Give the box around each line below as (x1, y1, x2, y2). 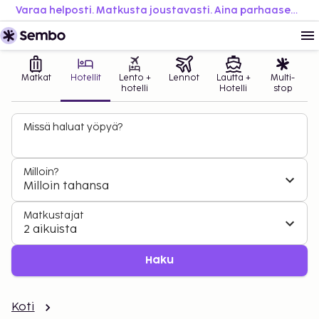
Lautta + (216, 73, 251, 83)
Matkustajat (23, 209, 84, 221)
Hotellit (70, 73, 101, 83)
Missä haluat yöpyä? (23, 121, 122, 133)
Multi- (271, 73, 296, 83)
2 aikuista (23, 223, 77, 236)
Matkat (21, 73, 51, 83)
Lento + (118, 73, 151, 83)
